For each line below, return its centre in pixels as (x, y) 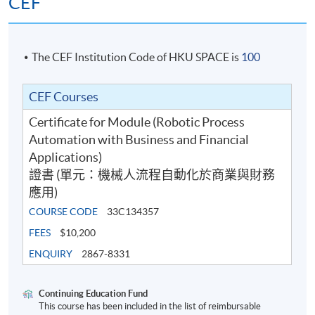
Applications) (66, 157)
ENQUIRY (51, 253)
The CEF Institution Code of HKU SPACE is (137, 57)
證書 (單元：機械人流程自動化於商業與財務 (152, 174)
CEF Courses (64, 96)
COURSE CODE (64, 211)
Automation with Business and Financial (139, 139)
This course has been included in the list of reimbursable (150, 306)
